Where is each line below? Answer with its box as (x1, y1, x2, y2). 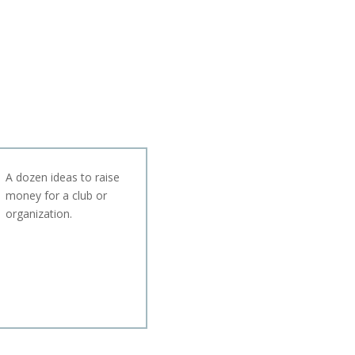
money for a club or (6, 188, 108, 204)
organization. (6, 206, 73, 222)
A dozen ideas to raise (6, 170, 120, 185)
